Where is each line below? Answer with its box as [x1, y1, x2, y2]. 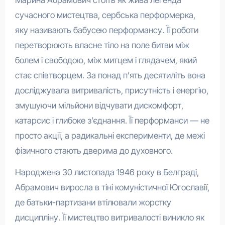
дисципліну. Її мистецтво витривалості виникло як [15, 212, 204, 222]
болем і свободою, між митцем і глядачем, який [15, 55, 197, 65]
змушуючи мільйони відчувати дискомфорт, [15, 100, 183, 110]
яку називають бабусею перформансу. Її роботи [15, 25, 198, 35]
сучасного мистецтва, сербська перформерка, [15, 10, 195, 20]
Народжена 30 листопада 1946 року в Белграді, [15, 167, 199, 177]
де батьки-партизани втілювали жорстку [15, 197, 171, 207]
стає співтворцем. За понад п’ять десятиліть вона [15, 70, 205, 80]
